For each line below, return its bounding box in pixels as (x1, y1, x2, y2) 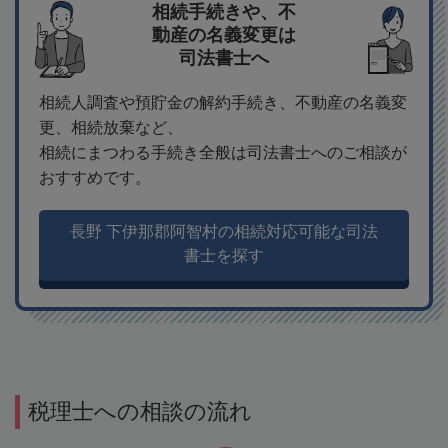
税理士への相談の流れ (28, 399, 252, 425)
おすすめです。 (39, 169, 151, 187)
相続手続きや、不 (152, 2, 296, 23)
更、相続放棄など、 (39, 119, 183, 137)
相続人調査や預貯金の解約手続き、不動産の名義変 (39, 94, 407, 112)
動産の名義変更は (152, 25, 296, 46)
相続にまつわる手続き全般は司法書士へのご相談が (39, 144, 407, 162)
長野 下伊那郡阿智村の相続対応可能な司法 (70, 223, 378, 241)
